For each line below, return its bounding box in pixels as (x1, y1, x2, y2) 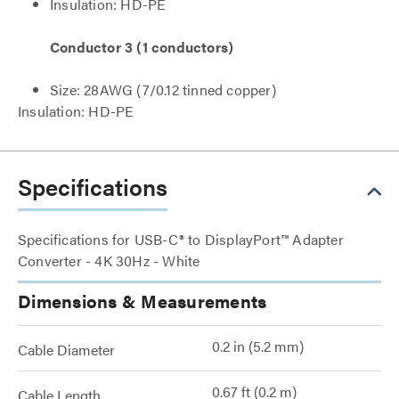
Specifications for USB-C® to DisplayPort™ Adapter (18, 229, 344, 249)
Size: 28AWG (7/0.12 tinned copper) (50, 79, 276, 100)
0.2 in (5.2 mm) (212, 336, 304, 356)
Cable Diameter (18, 339, 115, 360)
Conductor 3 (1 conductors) (50, 37, 234, 57)
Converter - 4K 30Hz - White (18, 250, 200, 271)
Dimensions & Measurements (18, 288, 267, 313)
